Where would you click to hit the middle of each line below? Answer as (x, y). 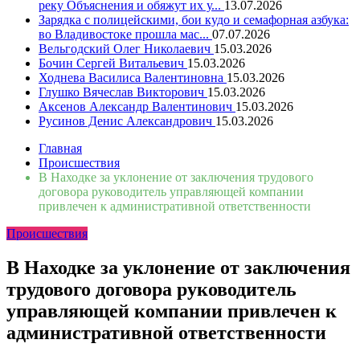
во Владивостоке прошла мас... (125, 34)
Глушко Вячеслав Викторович (123, 92)
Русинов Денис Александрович (127, 121)
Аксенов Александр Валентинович (137, 106)
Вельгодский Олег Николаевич (126, 49)
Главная (60, 148)
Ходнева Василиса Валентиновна (133, 78)
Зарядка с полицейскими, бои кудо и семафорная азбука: (194, 20)
